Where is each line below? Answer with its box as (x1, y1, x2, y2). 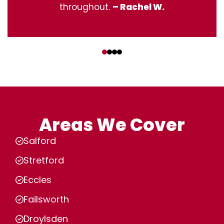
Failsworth (23, 193, 69, 205)
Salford (23, 134, 56, 147)
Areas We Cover (39, 112, 185, 137)
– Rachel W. (112, 1, 164, 13)
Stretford (23, 154, 64, 166)
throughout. (59, 1, 112, 13)
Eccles (23, 173, 51, 186)
